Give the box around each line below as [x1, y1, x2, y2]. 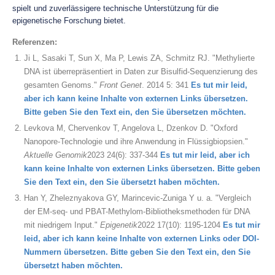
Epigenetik [100, 220, 137, 230]
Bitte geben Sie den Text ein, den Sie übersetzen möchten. [24, 107, 246, 117]
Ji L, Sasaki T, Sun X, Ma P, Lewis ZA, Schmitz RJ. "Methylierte [24, 53, 255, 63]
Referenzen [12, 37, 55, 47]
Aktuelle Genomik [24, 150, 87, 160]
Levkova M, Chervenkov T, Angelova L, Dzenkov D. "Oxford [24, 123, 238, 133]
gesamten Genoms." [24, 80, 99, 90]
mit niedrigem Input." [24, 220, 100, 230]
